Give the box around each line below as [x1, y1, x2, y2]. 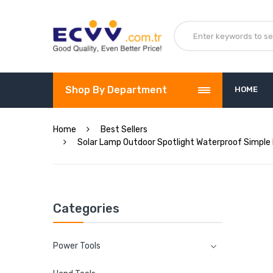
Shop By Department [65, 83, 167, 96]
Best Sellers [101, 124, 147, 135]
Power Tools [53, 240, 101, 251]
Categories [53, 200, 119, 216]
